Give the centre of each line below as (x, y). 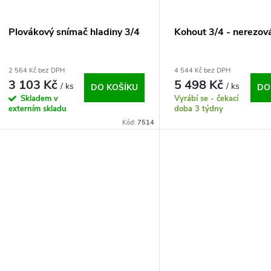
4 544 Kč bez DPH (203, 71)
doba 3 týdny (199, 109)
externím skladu (38, 109)
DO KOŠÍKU (115, 88)
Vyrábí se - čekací (207, 99)
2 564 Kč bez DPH (37, 71)
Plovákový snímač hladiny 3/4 (74, 32)
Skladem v (39, 99)
